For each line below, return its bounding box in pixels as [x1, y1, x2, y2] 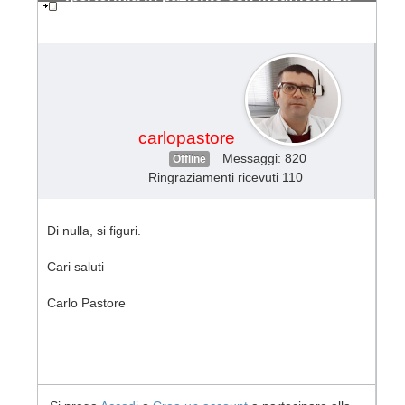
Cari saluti [47, 259, 104, 274]
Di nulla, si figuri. [47, 222, 141, 238]
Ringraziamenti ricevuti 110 [147, 169, 303, 184]
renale [65, 6, 109, 24]
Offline [173, 152, 206, 165]
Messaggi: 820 [222, 150, 306, 165]
